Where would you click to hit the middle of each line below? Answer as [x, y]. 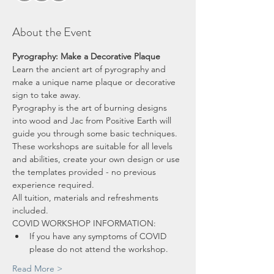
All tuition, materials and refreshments [87, 198]
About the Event [52, 32]
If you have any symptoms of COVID [99, 236]
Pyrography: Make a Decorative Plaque [86, 57]
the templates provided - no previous [85, 172]
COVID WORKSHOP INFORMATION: [84, 224]
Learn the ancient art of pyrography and [90, 69]
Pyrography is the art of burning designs [91, 108]
